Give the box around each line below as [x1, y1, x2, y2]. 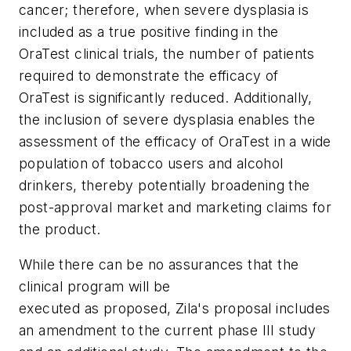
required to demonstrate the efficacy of [19, 67, 279, 84]
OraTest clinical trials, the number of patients [19, 45, 315, 62]
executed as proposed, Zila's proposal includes [19, 300, 331, 317]
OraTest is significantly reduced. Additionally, [19, 89, 313, 106]
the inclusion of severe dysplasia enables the [19, 110, 315, 128]
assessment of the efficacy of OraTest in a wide [19, 132, 331, 150]
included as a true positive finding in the [19, 23, 279, 40]
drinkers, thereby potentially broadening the [19, 176, 310, 194]
